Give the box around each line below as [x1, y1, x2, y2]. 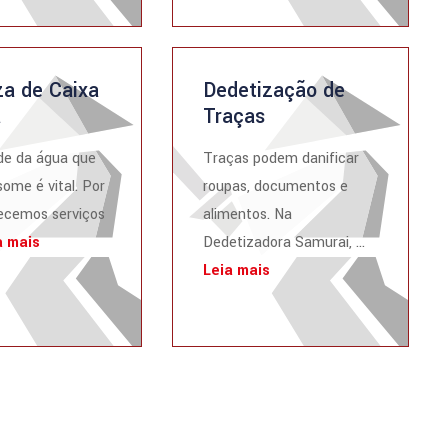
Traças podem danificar [203, 148, 360, 169]
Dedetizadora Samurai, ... [203, 232, 366, 253]
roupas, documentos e [203, 176, 349, 197]
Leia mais [203, 260, 271, 281]
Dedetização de [203, 76, 346, 105]
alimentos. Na [203, 204, 293, 225]
